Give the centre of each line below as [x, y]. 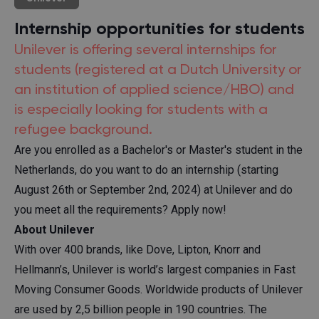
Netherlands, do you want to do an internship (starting [146, 169]
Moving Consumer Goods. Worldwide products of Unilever [158, 289]
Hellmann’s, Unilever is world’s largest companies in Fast [155, 269]
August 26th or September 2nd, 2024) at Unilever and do [153, 189]
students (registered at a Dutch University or [158, 70]
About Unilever [54, 229]
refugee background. [83, 130]
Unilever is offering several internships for [146, 50]
